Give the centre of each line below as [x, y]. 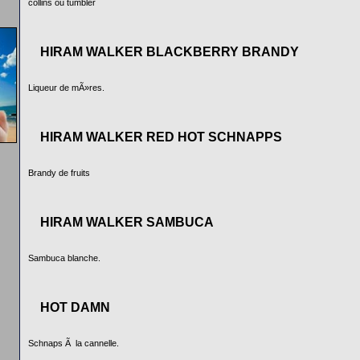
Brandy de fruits [59, 173]
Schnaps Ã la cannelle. [74, 343]
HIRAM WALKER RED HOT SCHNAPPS [161, 137]
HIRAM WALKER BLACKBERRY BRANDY [170, 52]
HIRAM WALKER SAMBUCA [127, 222]
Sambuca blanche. [64, 258]
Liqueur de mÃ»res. [66, 88]
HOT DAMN [75, 307]
